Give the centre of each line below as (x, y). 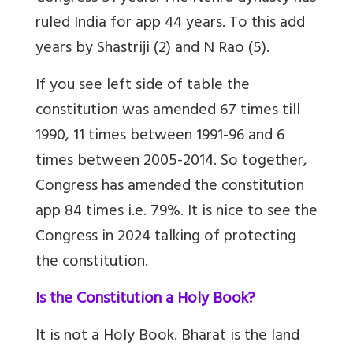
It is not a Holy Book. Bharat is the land (167, 336)
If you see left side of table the (143, 86)
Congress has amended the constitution (170, 187)
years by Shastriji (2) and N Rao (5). (152, 49)
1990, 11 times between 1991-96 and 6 (160, 136)
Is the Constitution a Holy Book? (145, 299)
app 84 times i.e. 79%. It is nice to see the (176, 212)
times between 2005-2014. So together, (171, 162)
